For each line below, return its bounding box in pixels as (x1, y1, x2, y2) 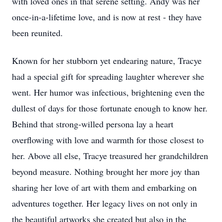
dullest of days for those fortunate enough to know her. (12, 102, 208, 114)
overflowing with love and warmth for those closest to (12, 134, 204, 146)
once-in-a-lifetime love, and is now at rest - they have (12, 11, 202, 23)
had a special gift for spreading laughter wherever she (12, 70, 204, 82)
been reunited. (12, 27, 63, 39)
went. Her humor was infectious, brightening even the (12, 86, 205, 98)
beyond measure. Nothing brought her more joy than (12, 166, 200, 177)
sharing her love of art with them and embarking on (12, 181, 197, 193)
